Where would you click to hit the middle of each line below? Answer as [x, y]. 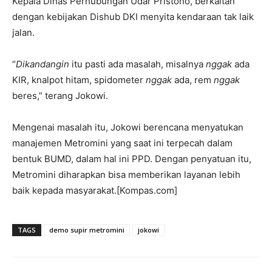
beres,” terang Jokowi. [60, 96]
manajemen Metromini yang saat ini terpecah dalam [122, 143]
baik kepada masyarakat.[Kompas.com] [95, 190]
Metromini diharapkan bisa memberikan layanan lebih [126, 175]
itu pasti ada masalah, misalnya [138, 64]
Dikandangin [42, 64]
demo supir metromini [87, 230]
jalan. [23, 32]
